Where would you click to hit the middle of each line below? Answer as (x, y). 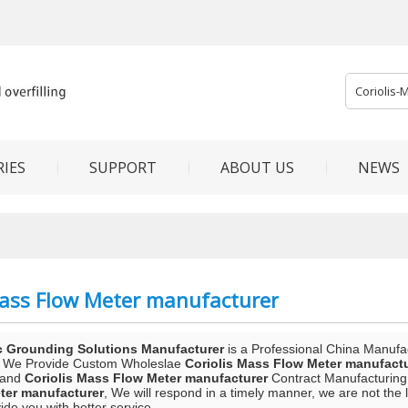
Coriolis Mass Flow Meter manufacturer (146, 378)
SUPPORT (123, 168)
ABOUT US (257, 168)
